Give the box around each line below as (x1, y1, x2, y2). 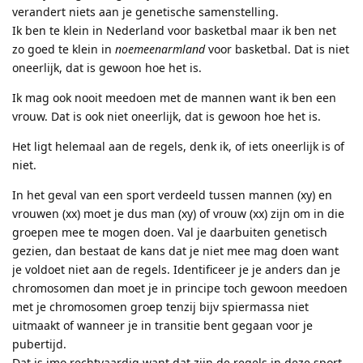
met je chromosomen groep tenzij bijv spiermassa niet (12, 299, 309, 315)
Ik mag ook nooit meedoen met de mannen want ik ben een (12, 90, 336, 106)
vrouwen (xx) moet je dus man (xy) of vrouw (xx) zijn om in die (12, 206, 344, 222)
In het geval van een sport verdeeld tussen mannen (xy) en (12, 187, 332, 203)
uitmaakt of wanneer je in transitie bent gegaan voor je (12, 318, 313, 334)
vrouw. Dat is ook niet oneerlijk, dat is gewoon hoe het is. (12, 109, 321, 125)
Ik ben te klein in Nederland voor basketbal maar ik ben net (12, 23, 336, 39)
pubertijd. (12, 336, 66, 352)
